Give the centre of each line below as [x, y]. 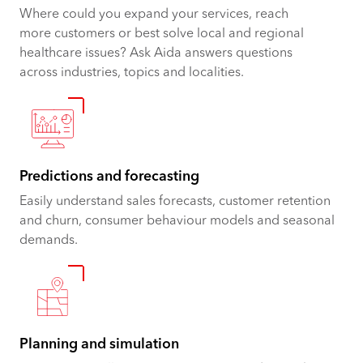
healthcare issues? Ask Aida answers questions [156, 53]
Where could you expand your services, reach [154, 14]
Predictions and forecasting [109, 177]
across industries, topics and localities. [132, 73]
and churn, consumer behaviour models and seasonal [177, 221]
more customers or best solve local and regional [162, 34]
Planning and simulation [99, 344]
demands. [49, 240]
